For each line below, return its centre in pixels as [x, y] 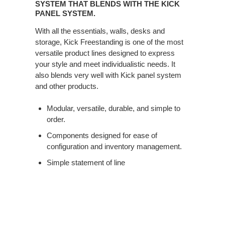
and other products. [67, 86]
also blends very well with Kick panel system [108, 75]
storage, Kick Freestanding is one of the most [109, 42]
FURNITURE [38, 24]
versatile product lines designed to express [105, 53]
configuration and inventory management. [114, 147]
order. [56, 120]
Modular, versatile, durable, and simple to [113, 108]
